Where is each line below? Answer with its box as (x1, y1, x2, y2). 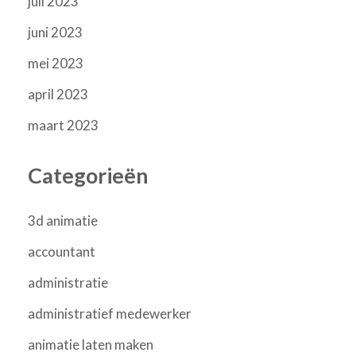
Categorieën (28, 162, 149, 189)
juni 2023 (28, 24, 83, 41)
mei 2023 (28, 55, 83, 72)
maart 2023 (28, 117, 99, 134)
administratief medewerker (28, 304, 192, 322)
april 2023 (28, 86, 88, 103)
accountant (28, 242, 95, 260)
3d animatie (28, 211, 98, 229)
